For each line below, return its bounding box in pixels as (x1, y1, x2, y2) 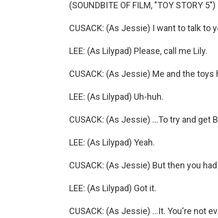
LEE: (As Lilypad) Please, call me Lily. (69, 46, 207, 56)
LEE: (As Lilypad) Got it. (69, 183, 156, 193)
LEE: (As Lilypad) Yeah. (69, 137, 155, 147)
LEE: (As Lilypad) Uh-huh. (69, 91, 163, 102)
